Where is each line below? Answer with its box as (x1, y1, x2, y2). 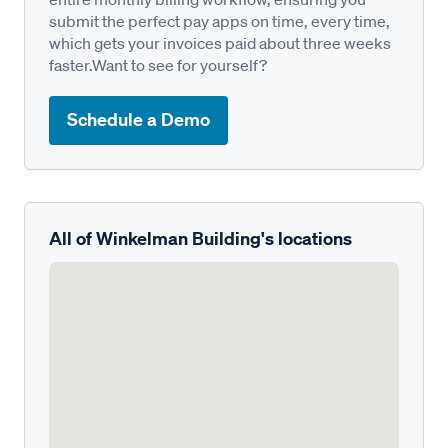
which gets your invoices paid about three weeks (49, 32, 391, 53)
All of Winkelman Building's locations (49, 226, 352, 250)
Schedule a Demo (67, 108, 210, 132)
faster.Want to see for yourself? (49, 54, 267, 75)
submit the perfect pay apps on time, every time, (49, 10, 390, 31)
